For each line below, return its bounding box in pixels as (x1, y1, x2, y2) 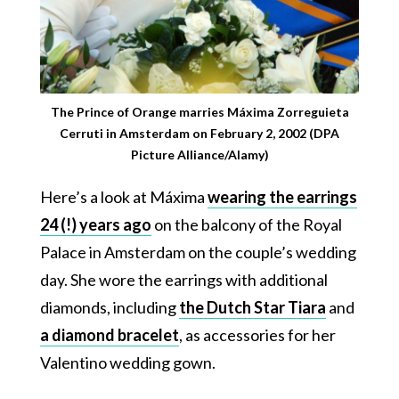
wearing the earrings (207, 186, 357, 207)
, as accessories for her (178, 324, 336, 345)
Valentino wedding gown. (39, 352, 216, 372)
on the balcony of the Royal (151, 214, 342, 234)
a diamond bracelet (39, 324, 179, 345)
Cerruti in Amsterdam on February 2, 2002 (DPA (60, 125, 339, 141)
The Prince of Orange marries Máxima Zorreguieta (50, 103, 349, 119)
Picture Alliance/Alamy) (130, 146, 269, 162)
